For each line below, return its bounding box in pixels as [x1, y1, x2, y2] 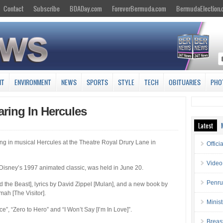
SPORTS [87, 77, 108, 87]
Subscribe [33, 3, 60, 13]
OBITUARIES [169, 77, 201, 87]
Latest [198, 120, 214, 130]
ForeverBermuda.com [112, 3, 166, 13]
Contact [3, 3, 23, 13]
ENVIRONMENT [14, 77, 51, 87]
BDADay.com [70, 3, 102, 13]
